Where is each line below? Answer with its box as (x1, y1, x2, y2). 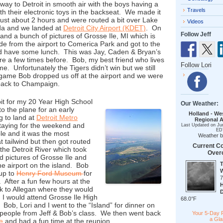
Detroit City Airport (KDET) (63, 24, 146, 32)
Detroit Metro (36, 113, 78, 121)
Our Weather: (181, 100, 219, 107)
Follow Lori (181, 61, 212, 69)
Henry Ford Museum (16, 169, 84, 177)
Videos (187, 18, 204, 24)
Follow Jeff (181, 31, 211, 38)
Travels (187, 7, 206, 13)
